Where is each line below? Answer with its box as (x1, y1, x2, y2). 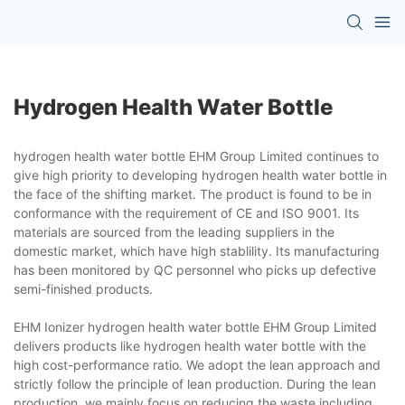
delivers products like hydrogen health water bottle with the (14, 337, 366, 353)
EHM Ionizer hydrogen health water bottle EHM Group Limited (14, 318, 377, 334)
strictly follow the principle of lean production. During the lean (14, 375, 376, 391)
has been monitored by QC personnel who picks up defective (14, 261, 376, 278)
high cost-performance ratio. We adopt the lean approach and (14, 356, 381, 372)
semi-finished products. (14, 280, 153, 297)
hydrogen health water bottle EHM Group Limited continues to (14, 147, 379, 164)
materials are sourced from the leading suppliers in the (14, 223, 334, 240)
